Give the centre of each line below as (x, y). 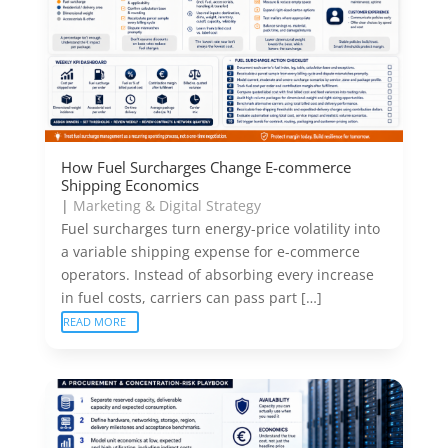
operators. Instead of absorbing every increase (217, 274)
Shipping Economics (129, 185)
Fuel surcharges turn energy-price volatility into (220, 228)
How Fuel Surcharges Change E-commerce (205, 167)
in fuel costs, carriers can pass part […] (191, 297)
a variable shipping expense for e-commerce (210, 251)
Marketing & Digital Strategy (166, 205)
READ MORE (94, 321)
